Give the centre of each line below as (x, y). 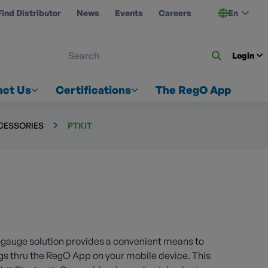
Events (129, 13)
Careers (175, 13)
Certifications (93, 90)
